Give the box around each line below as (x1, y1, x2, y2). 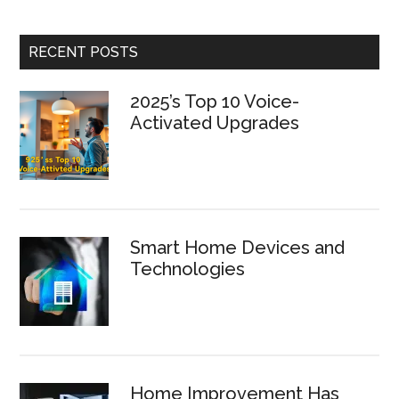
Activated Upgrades (130, 112, 300, 134)
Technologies (130, 258, 246, 280)
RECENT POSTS (28, 44, 139, 61)
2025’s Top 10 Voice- (130, 91, 300, 112)
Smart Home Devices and (130, 237, 346, 258)
